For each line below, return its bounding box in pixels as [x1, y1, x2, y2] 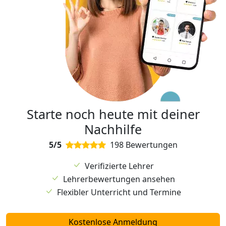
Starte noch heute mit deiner [26, 105, 200, 123]
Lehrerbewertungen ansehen [63, 174, 175, 185]
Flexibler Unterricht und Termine [57, 187, 181, 198]
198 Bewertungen [105, 139, 178, 151]
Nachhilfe [84, 121, 142, 138]
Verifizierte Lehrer [84, 160, 154, 172]
